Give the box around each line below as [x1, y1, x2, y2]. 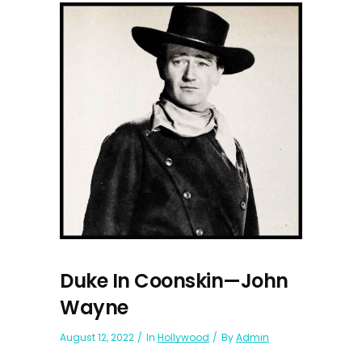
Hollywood [158, 330, 209, 345]
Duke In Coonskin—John [60, 267, 288, 295]
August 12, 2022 [60, 330, 134, 345]
